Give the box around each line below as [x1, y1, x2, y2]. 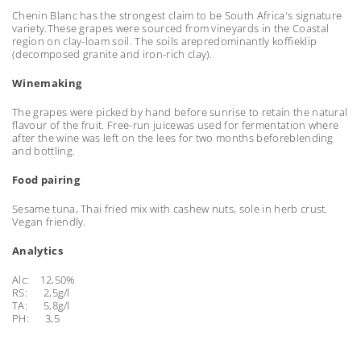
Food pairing [12, 172, 80, 187]
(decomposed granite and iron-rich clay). [12, 47, 213, 61]
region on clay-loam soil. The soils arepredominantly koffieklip [12, 34, 317, 48]
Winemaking [12, 76, 82, 90]
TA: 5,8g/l [12, 298, 70, 313]
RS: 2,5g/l [12, 285, 70, 300]
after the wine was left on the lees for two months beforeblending [12, 131, 334, 145]
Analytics [12, 243, 63, 258]
